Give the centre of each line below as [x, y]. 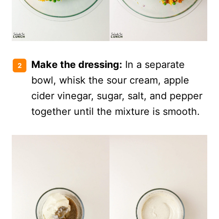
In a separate [153, 64]
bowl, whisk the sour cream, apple [110, 80]
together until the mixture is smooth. [116, 111]
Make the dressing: [77, 64]
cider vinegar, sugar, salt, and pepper [117, 96]
